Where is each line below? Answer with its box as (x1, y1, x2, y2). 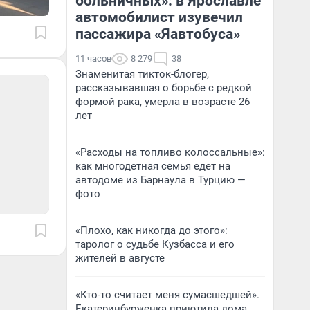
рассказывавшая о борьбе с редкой (75, 82, 252, 94)
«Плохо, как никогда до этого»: (75, 224, 228, 237)
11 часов (75, 53, 111, 64)
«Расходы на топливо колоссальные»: (75, 146, 265, 158)
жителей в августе (75, 252, 165, 264)
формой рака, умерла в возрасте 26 (75, 95, 250, 108)
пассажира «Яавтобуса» (75, 26, 240, 42)
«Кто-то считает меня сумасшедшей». (75, 289, 259, 301)
